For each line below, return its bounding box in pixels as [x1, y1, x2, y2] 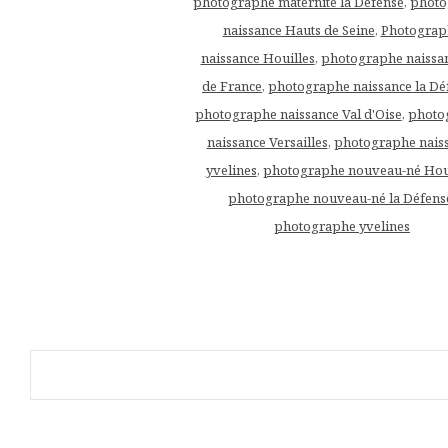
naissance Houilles [200, 48, 315, 67]
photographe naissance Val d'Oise [194, 104, 402, 123]
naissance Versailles [206, 132, 328, 151]
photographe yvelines [274, 216, 410, 235]
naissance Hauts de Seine [222, 20, 375, 39]
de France [202, 76, 262, 95]
